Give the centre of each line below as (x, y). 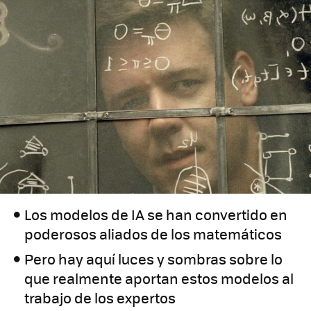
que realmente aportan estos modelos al (159, 278)
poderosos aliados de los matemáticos (153, 234)
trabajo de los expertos (100, 298)
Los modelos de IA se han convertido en (156, 215)
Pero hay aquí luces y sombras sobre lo (154, 259)
